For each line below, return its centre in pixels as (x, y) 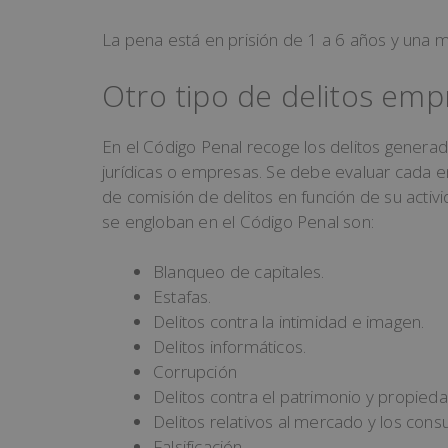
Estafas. (182, 297)
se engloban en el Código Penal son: (238, 221)
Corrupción (195, 372)
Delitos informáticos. (230, 347)
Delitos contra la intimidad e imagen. (289, 322)
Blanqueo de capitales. (239, 272)
